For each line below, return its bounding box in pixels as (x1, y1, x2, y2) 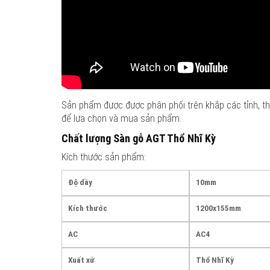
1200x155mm (196, 204, 241, 213)
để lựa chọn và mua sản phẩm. (61, 113, 181, 124)
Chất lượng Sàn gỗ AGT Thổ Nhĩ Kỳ (61, 132, 216, 145)
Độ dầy (68, 178, 92, 187)
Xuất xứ (68, 256, 95, 265)
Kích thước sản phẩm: (61, 151, 146, 163)
